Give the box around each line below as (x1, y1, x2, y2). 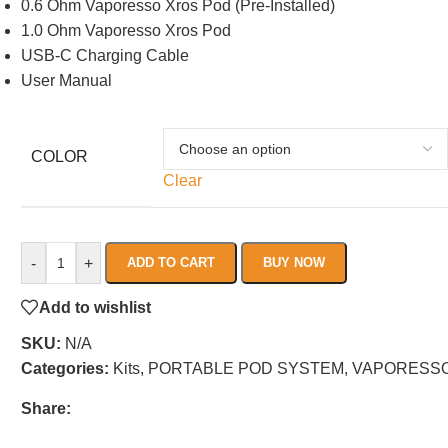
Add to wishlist (39, 298, 152, 316)
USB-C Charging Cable (21, 47, 190, 64)
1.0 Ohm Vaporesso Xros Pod (21, 22, 232, 39)
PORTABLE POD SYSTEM (148, 360, 345, 377)
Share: (21, 400, 72, 417)
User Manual (21, 72, 113, 89)
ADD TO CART (127, 255, 216, 270)
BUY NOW (263, 255, 326, 270)
